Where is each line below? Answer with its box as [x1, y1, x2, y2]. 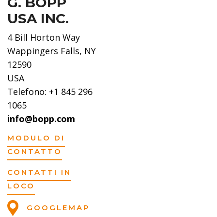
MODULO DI [7, 133, 65, 143]
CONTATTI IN [7, 168, 71, 177]
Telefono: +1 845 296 [7, 85, 93, 97]
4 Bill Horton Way [7, 31, 80, 43]
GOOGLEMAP [23, 202, 90, 212]
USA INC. [7, 10, 69, 27]
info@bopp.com [7, 112, 75, 124]
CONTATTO [7, 147, 62, 156]
